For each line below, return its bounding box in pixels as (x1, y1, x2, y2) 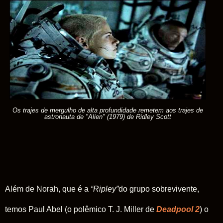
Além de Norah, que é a (5, 184, 91, 193)
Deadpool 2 (156, 205, 200, 214)
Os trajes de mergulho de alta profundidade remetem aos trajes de (12, 106, 203, 114)
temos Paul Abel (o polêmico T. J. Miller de (5, 205, 156, 214)
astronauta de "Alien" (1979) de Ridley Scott (44, 112, 171, 120)
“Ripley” (91, 184, 118, 193)
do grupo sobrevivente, (118, 184, 199, 193)
